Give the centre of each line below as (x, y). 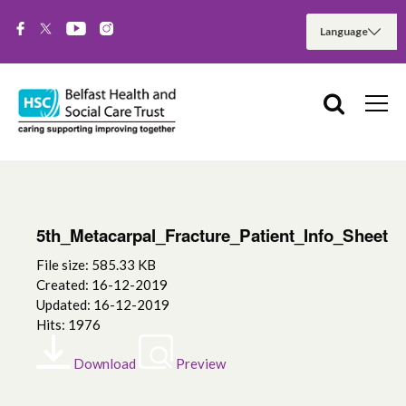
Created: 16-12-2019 (102, 285)
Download (105, 364)
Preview (201, 364)
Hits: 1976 (68, 325)
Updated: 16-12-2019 (103, 305)
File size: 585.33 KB (96, 265)
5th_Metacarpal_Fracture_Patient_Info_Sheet (212, 236)
